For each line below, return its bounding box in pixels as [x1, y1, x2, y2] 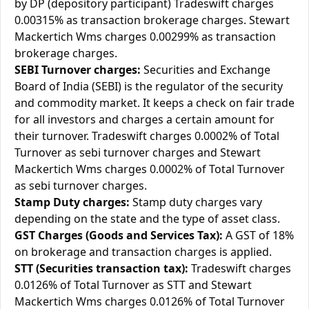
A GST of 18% [223, 228, 294, 243]
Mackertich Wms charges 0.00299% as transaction [14, 29, 276, 44]
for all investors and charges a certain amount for [14, 112, 275, 127]
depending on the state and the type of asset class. [14, 211, 280, 226]
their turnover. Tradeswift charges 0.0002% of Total [14, 128, 279, 143]
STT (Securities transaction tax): [14, 261, 188, 276]
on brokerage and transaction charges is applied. [14, 244, 272, 259]
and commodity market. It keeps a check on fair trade [14, 95, 295, 110]
